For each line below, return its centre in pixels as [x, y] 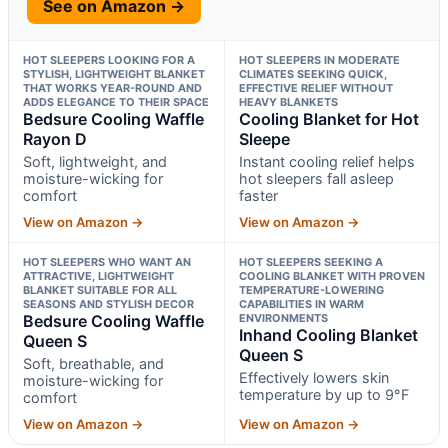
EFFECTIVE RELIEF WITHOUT [315, 87]
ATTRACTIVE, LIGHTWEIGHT [98, 275]
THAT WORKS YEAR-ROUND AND [112, 87]
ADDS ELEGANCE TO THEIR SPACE [116, 101]
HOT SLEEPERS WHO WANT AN [107, 261]
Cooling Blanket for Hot [328, 118]
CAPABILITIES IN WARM [301, 303]
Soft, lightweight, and [95, 161]
